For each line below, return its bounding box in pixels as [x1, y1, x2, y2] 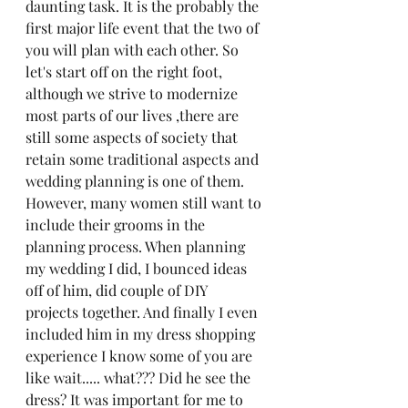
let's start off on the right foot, [25, 62, 226, 81]
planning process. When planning [25, 237, 249, 256]
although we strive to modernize [25, 84, 241, 103]
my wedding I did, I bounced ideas [25, 259, 250, 278]
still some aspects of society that [25, 127, 241, 147]
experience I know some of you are [25, 346, 256, 365]
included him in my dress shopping [25, 324, 259, 343]
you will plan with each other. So [25, 40, 242, 59]
